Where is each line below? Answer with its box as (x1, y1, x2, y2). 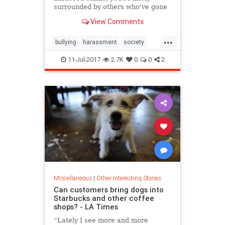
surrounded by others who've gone (53, 3, 167, 11)
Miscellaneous (53, 174, 92, 182)
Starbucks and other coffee (53, 193, 154, 203)
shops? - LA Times (53, 202, 118, 212)
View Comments (88, 17, 144, 27)
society (124, 38, 144, 46)
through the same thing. (53, 12, 132, 20)
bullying (55, 38, 76, 46)
